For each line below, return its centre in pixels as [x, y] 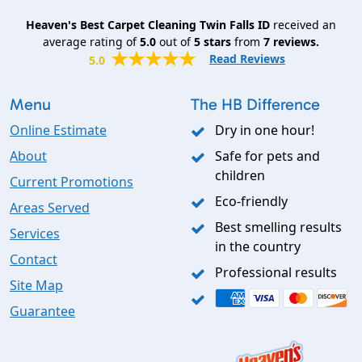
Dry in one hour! [265, 130]
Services [35, 234]
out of [175, 42]
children [240, 176]
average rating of [91, 42]
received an [303, 25]
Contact [34, 260]
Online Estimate [58, 130]
